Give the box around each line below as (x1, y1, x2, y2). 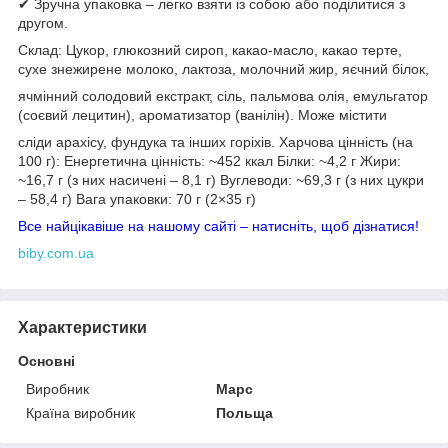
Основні (18, 352, 75, 369)
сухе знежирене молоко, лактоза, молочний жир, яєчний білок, (18, 60, 429, 77)
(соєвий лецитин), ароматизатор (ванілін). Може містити (18, 106, 387, 123)
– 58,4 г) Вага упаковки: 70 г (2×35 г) (18, 190, 256, 207)
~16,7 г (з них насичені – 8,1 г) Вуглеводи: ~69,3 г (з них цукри (18, 171, 424, 188)
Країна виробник (26, 404, 135, 421)
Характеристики (18, 318, 147, 336)
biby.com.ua (18, 244, 94, 261)
